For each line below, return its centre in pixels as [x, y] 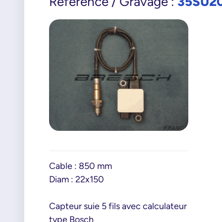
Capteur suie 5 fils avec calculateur [118, 206]
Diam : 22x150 [76, 179]
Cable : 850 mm [80, 166]
